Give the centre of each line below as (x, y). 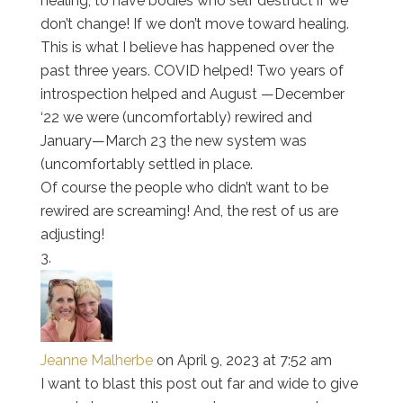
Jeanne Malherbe (96, 360)
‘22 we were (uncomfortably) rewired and (176, 117)
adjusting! (72, 234)
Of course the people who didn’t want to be (184, 187)
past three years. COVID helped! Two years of (192, 70)
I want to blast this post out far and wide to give (199, 383)
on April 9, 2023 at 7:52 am (244, 360)
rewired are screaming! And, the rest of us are (189, 210)
